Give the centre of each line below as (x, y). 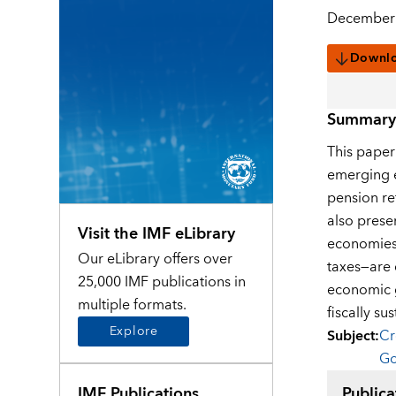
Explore (133, 331)
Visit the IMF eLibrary (157, 233)
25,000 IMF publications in (162, 282)
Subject (350, 336)
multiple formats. (133, 305)
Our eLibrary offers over (156, 259)
